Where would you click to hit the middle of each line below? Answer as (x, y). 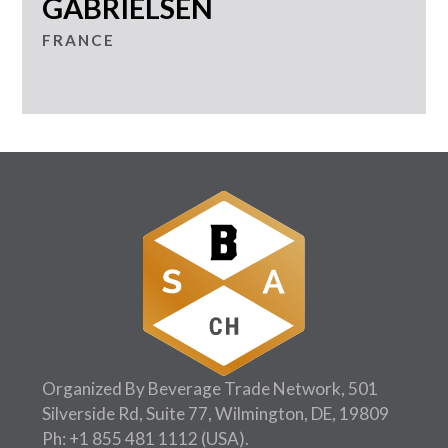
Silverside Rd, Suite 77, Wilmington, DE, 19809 (215, 413)
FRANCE (78, 39)
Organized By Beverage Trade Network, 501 (209, 388)
